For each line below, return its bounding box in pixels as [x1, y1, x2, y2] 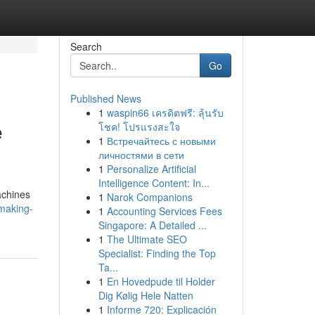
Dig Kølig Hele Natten [98, 288, 193, 302]
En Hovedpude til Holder [106, 274, 215, 288]
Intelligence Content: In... [98, 176, 210, 190]
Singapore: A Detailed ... [98, 218, 207, 232]
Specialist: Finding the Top [98, 246, 216, 260]
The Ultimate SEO [106, 232, 187, 246]
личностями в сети [98, 148, 184, 162]
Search [70, 39, 102, 53]
